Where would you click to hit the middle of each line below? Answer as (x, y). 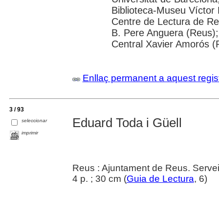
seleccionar (34, 120)
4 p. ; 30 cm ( (99, 179)
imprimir (30, 133)
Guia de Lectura (160, 179)
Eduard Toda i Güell (127, 123)
